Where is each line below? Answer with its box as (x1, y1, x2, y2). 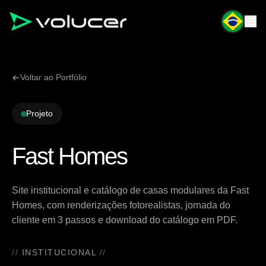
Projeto (26, 109, 53, 118)
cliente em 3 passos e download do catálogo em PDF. (12, 215, 237, 225)
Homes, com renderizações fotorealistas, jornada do (12, 200, 230, 210)
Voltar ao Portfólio (20, 72, 87, 82)
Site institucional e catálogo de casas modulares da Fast (12, 185, 249, 195)
